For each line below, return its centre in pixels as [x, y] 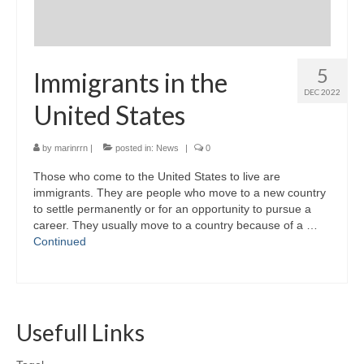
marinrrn [71, 148]
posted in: [134, 148]
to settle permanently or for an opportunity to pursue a [172, 209]
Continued [60, 242]
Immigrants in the [130, 83]
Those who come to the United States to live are [157, 177]
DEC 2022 [322, 92]
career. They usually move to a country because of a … [175, 225]
